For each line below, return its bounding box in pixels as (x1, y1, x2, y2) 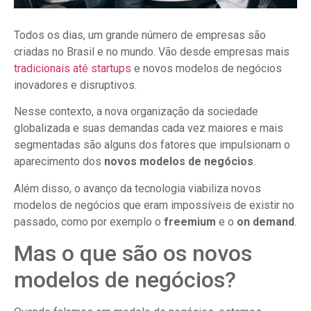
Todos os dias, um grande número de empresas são (14, 28, 266, 42)
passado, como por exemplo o (14, 215, 164, 228)
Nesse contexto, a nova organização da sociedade (14, 105, 258, 119)
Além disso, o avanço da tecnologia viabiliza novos (14, 181, 261, 195)
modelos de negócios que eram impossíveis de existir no (14, 198, 294, 212)
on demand (237, 215, 294, 228)
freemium (164, 215, 216, 228)
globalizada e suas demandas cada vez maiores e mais (14, 121, 283, 135)
